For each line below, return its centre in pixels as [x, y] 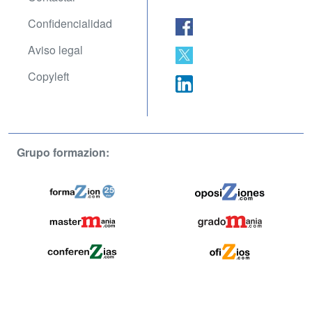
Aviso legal [55, 50]
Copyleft [48, 77]
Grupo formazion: [63, 153]
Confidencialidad [70, 24]
